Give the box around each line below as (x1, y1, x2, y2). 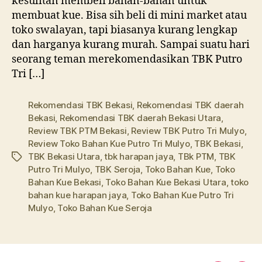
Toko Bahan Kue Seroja (57, 202, 152, 214)
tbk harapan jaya (104, 151, 174, 163)
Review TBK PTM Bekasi (28, 125, 127, 137)
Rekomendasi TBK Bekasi (28, 99, 133, 111)
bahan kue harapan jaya (28, 189, 127, 201)
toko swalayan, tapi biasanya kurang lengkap (12, 23, 237, 37)
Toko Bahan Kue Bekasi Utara (105, 177, 226, 188)
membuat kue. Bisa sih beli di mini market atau (12, 9, 247, 23)
